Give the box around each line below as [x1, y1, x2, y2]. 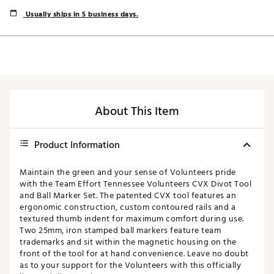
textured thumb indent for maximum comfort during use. [20, 212, 244, 226]
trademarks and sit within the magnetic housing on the [20, 235, 237, 250]
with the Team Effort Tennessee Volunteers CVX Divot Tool [20, 177, 251, 191]
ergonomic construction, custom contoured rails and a [20, 200, 235, 215]
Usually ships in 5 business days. [23, 9, 138, 21]
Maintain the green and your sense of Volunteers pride [20, 165, 236, 180]
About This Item [95, 102, 179, 122]
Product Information [34, 137, 120, 154]
